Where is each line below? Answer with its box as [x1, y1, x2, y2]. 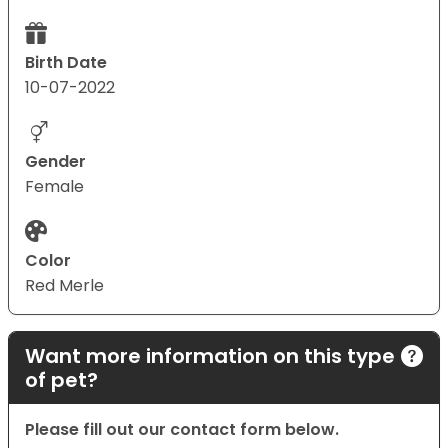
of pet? [25, 366, 98, 395]
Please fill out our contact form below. [25, 418, 339, 442]
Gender [25, 150, 86, 174]
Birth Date [25, 51, 107, 75]
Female [25, 175, 84, 199]
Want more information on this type [25, 342, 395, 371]
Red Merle [25, 274, 104, 298]
